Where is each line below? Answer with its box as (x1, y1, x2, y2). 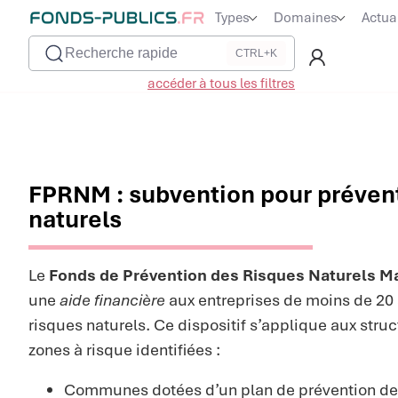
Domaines (274, 9, 338, 27)
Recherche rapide (65, 45, 178, 60)
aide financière (60, 290, 165, 310)
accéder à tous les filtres (147, 75, 295, 92)
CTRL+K (235, 47, 277, 60)
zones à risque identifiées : (28, 339, 220, 360)
